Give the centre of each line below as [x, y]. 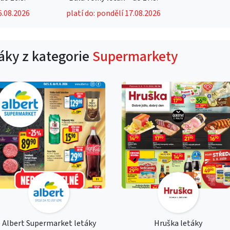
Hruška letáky [178, 223]
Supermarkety [135, 56]
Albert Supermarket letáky [49, 223]
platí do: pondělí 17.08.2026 [114, 13]
